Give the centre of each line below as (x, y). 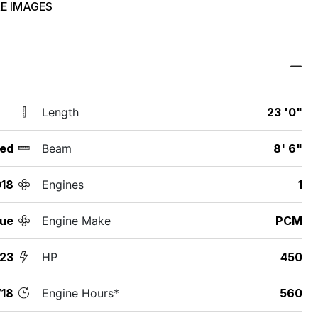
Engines (62, 184)
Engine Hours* (80, 293)
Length (60, 112)
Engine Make (76, 220)
